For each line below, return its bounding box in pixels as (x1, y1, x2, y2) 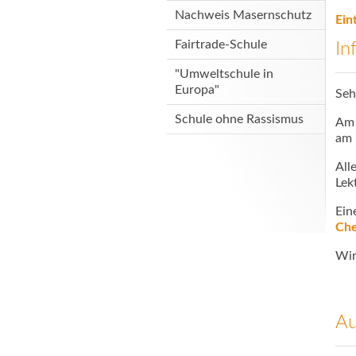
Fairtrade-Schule (175, 38, 267, 51)
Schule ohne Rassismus (175, 113, 304, 126)
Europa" (175, 83, 219, 96)
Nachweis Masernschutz (175, 9, 311, 21)
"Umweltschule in (175, 68, 273, 80)
